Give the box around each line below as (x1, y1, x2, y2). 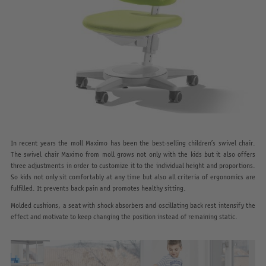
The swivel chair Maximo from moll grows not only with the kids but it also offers (10, 149, 256, 159)
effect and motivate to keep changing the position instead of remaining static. (10, 211, 237, 221)
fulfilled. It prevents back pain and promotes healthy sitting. (10, 183, 186, 192)
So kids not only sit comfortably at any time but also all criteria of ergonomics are (10, 172, 256, 181)
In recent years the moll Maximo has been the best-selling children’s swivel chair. (10, 138, 256, 147)
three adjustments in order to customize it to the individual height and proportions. (10, 160, 256, 170)
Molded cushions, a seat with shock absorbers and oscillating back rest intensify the (10, 200, 256, 210)
